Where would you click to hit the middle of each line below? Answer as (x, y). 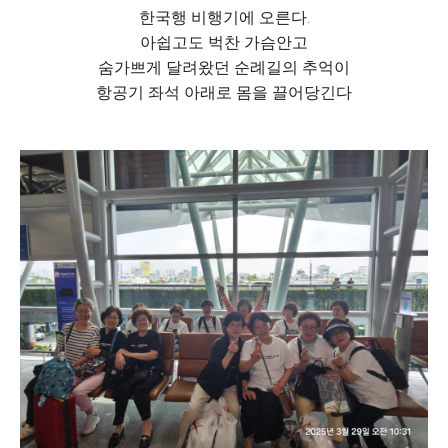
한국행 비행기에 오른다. (224, 17)
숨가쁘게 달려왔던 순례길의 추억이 (224, 67)
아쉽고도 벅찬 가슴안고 (224, 42)
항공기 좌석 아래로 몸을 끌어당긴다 (224, 92)
